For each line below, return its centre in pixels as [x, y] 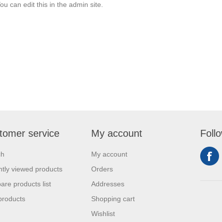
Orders [102, 169]
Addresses [108, 184]
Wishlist [103, 214]
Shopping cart [113, 199]
